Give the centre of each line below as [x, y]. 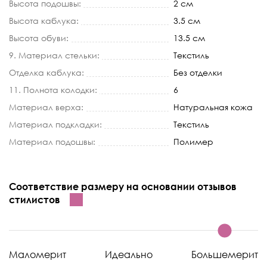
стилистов [35, 199]
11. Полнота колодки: [53, 89]
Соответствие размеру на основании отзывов [123, 186]
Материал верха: [46, 107]
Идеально [129, 254]
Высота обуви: [39, 38]
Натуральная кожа [213, 107]
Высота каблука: [44, 20]
